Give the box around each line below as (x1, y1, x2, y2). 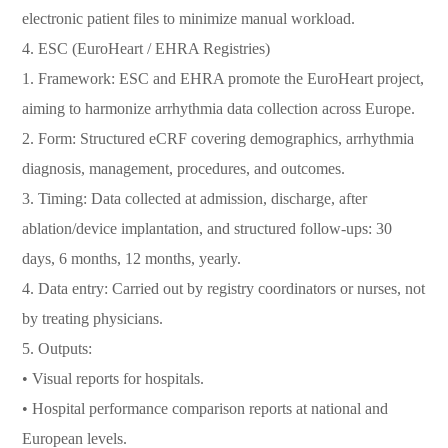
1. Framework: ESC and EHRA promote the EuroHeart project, (22, 70, 425, 87)
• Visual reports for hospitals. (22, 370, 205, 387)
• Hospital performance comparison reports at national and (22, 400, 389, 417)
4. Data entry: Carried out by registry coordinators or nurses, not (22, 280, 426, 297)
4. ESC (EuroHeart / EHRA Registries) (22, 40, 271, 57)
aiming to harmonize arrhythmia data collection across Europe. (22, 100, 416, 117)
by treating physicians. (22, 310, 164, 327)
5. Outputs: (22, 340, 93, 357)
